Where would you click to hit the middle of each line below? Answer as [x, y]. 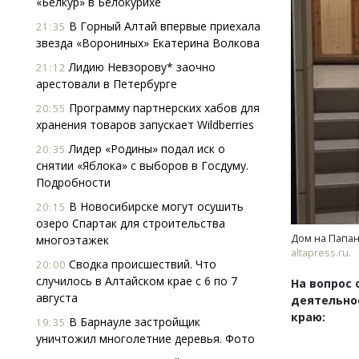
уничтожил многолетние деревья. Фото [145, 339]
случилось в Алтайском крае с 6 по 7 [137, 281]
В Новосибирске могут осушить [155, 206]
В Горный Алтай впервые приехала [163, 26]
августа [57, 298]
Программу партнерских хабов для [163, 108]
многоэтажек [73, 240]
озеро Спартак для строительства [131, 223]
